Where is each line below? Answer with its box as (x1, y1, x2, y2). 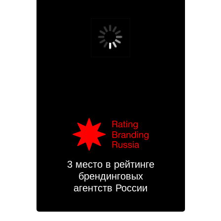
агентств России (74, 182, 147, 193)
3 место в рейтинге (67, 158, 154, 170)
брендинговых (78, 170, 143, 182)
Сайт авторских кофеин (5, 76, 82, 84)
